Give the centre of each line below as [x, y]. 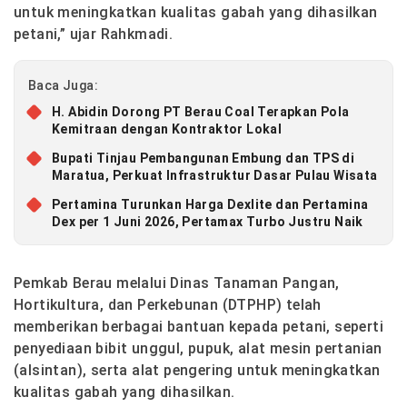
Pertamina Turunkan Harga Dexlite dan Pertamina [210, 205]
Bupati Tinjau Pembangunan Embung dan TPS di [203, 159]
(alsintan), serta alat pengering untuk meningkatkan [197, 371]
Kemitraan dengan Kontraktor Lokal [167, 129]
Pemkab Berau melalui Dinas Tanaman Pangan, [177, 283]
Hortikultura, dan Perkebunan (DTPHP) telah [168, 305]
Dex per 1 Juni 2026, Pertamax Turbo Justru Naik [208, 222]
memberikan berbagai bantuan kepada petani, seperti [199, 327]
